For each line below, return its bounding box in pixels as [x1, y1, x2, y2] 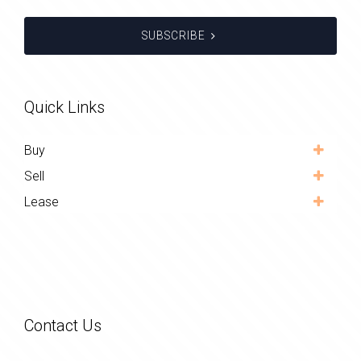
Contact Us [24, 316, 102, 336]
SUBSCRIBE [141, 29, 205, 43]
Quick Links [24, 98, 105, 118]
